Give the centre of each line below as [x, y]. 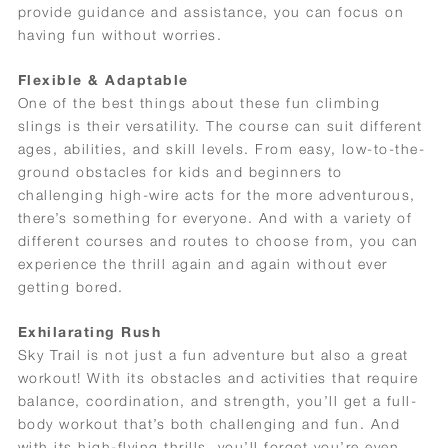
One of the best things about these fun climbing [199, 102]
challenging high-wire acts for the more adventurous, [216, 194]
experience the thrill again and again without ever [202, 263]
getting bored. [70, 286]
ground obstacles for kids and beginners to [180, 171]
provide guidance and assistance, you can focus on [211, 11]
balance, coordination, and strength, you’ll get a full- [217, 401]
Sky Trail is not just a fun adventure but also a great [213, 355]
